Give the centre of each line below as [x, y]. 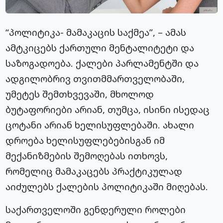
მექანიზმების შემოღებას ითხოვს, [87, 156]
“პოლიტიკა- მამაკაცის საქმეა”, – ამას [96, 32]
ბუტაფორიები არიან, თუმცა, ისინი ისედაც [108, 110]
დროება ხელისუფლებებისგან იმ [85, 140]
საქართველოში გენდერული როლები [96, 210]
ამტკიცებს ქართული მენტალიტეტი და [100, 48]
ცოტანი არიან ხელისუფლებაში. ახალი [100, 125]
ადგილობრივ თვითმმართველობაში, [95, 79]
